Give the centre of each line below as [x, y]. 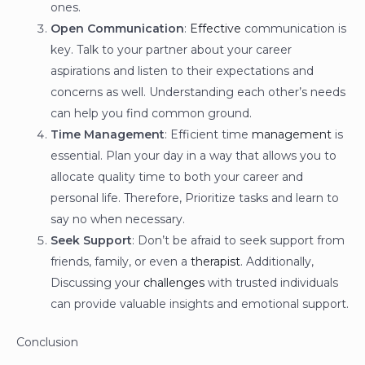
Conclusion [47, 343]
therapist [215, 262]
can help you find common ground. [151, 114]
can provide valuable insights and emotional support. [200, 304]
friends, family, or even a [121, 262]
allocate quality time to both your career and [177, 177]
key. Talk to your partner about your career [171, 50]
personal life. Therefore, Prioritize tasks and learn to [195, 198]
